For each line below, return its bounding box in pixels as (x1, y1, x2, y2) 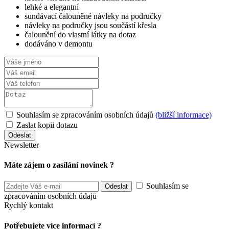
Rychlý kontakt (4, 201, 53, 210)
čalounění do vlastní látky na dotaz (25, 30, 136, 39)
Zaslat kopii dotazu (16, 120, 78, 129)
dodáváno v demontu (25, 39, 93, 48)
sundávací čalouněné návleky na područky (25, 11, 162, 20)
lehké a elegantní (25, 2, 79, 11)
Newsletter (4, 140, 39, 149)
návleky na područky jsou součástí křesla (25, 20, 158, 30)
